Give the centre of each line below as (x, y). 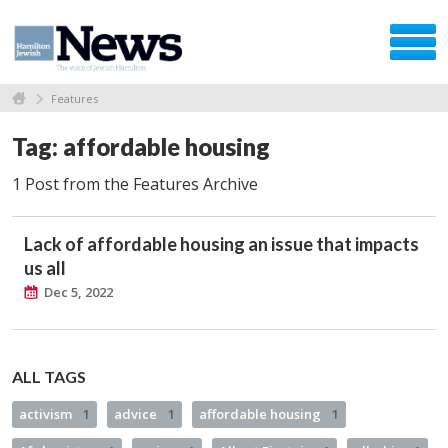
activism (47, 413)
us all (45, 267)
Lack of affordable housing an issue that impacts (221, 243)
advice (137, 413)
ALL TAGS (49, 376)
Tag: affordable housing (141, 146)
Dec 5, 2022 (78, 291)
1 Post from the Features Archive (135, 183)
